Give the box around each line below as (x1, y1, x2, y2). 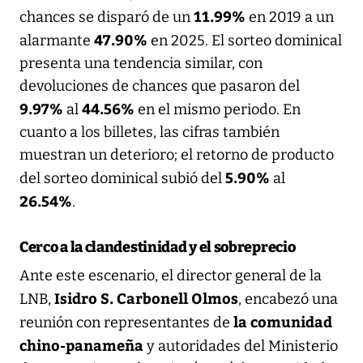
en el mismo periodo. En (135, 100, 301, 118)
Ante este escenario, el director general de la (19, 266, 322, 284)
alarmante (19, 31, 94, 49)
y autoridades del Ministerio (143, 336, 338, 355)
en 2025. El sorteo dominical (147, 31, 342, 49)
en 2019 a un (246, 7, 334, 26)
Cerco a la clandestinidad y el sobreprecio (19, 237, 296, 256)
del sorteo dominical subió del (19, 169, 225, 187)
